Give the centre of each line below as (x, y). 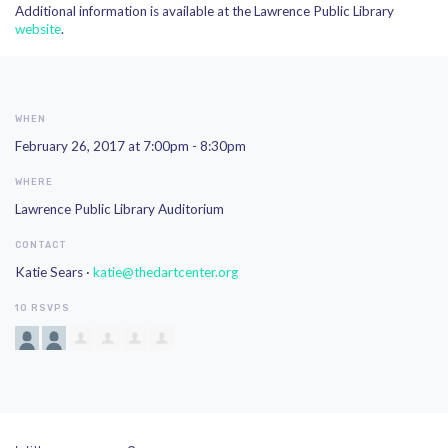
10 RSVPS (42, 308)
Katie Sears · (54, 272)
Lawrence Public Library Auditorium (119, 209)
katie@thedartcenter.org (165, 272)
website (38, 29)
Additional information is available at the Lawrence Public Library (204, 11)
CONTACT (41, 245)
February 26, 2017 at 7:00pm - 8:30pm (130, 146)
